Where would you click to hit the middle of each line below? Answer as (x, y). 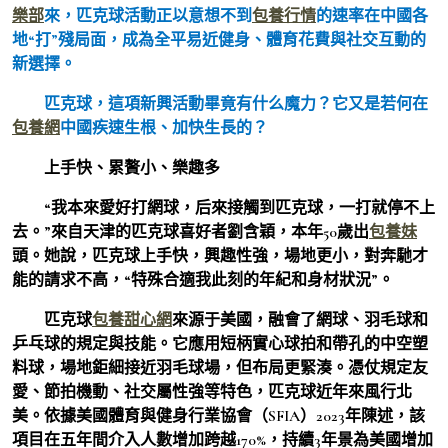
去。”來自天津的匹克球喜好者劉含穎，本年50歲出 (190, 231)
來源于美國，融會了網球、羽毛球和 (300, 319)
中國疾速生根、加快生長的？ (164, 127)
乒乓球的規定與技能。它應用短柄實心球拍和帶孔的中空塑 (220, 343)
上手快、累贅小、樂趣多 (132, 167)
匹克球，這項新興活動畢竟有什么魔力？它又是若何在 (236, 103)
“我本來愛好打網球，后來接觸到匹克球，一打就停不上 (239, 207)
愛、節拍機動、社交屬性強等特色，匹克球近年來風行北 (212, 391)
